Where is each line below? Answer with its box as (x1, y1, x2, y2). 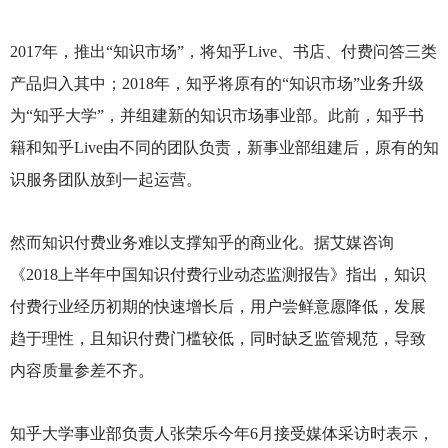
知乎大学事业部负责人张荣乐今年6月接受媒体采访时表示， (9, 425, 434, 443)
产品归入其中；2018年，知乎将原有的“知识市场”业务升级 (9, 74, 424, 92)
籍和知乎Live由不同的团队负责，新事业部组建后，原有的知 (9, 138, 439, 156)
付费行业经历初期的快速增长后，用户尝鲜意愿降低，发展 (9, 297, 426, 315)
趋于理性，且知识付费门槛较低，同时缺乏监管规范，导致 (9, 329, 426, 347)
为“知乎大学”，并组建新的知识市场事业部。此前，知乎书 (9, 106, 424, 124)
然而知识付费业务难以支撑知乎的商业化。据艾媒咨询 (9, 233, 394, 251)
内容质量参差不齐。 (9, 361, 154, 379)
